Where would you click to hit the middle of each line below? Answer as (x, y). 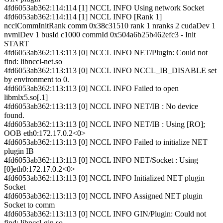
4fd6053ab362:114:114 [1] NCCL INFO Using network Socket (104, 7)
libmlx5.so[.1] (26, 97)
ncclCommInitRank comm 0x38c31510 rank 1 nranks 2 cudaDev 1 (110, 25)
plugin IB (19, 151)
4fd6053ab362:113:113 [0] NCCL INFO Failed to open (91, 88)
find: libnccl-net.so (33, 61)
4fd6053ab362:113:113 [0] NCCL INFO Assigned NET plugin (103, 196)
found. (14, 115)
